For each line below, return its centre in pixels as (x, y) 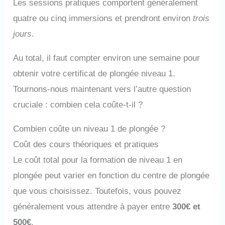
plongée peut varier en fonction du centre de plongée (111, 175)
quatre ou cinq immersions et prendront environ (103, 18)
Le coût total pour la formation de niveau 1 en (98, 160)
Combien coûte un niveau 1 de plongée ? (89, 129)
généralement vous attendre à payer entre (93, 206)
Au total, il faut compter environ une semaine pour (107, 58)
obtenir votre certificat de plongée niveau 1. (94, 73)
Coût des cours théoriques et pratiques (86, 144)
